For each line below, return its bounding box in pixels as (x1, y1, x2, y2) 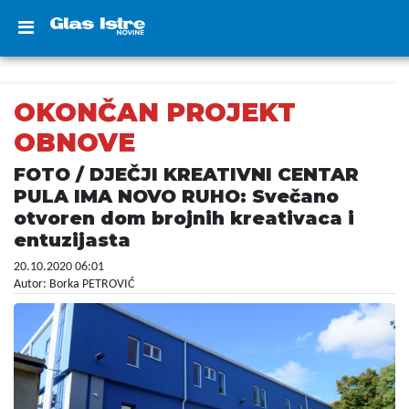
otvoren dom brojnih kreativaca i (14, 207, 354, 229)
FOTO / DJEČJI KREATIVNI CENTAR (14, 163, 359, 185)
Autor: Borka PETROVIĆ (14, 278, 134, 291)
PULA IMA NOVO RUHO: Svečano (14, 185, 339, 207)
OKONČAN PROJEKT (14, 97, 296, 128)
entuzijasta (14, 229, 131, 251)
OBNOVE (14, 127, 135, 158)
